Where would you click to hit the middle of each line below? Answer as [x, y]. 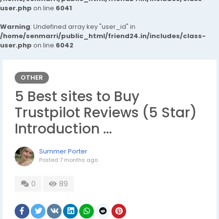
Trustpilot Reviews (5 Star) [106, 113]
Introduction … [63, 129]
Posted [49, 160]
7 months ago [79, 160]
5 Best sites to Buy [77, 97]
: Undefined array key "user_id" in [83, 27]
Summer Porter [63, 151]
